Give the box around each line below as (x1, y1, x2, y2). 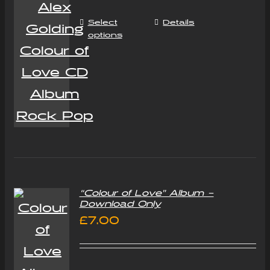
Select (87, 17, 118, 27)
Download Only (79, 198, 161, 210)
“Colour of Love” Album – (79, 187, 214, 199)
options (87, 30, 122, 40)
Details (163, 17, 195, 27)
